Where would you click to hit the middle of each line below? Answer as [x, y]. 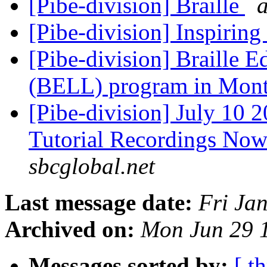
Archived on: [70, 229]
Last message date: [99, 203]
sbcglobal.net [92, 166]
